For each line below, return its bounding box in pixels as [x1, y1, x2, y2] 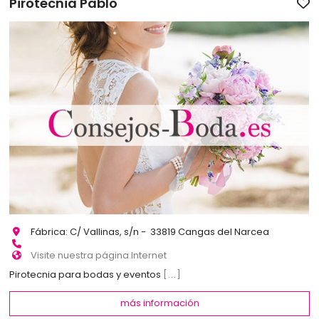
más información [120, 296, 199, 310]
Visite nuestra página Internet [31, 249, 167, 263]
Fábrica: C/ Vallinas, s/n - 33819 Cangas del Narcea [31, 225, 270, 239]
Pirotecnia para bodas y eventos [9, 267, 164, 281]
